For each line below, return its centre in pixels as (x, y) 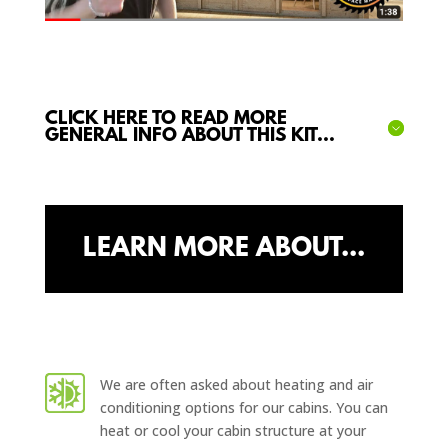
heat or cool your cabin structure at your (232, 430)
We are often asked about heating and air (236, 384)
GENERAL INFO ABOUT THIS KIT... (189, 136)
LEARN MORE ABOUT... (223, 248)
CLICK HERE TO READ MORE (165, 119)
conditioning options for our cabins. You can (243, 407)
